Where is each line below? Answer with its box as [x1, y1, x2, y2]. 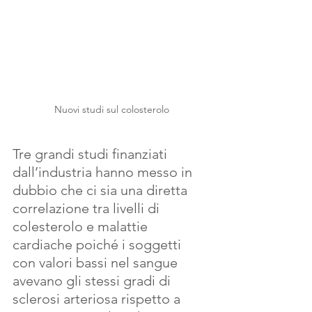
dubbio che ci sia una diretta [13, 182, 191, 199]
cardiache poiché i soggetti [13, 236, 185, 253]
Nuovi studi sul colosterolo [54, 103, 169, 116]
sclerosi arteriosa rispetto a [13, 290, 184, 308]
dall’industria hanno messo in [13, 164, 196, 181]
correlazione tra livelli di [13, 200, 163, 217]
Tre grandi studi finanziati [13, 146, 171, 163]
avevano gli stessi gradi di [13, 272, 174, 290]
